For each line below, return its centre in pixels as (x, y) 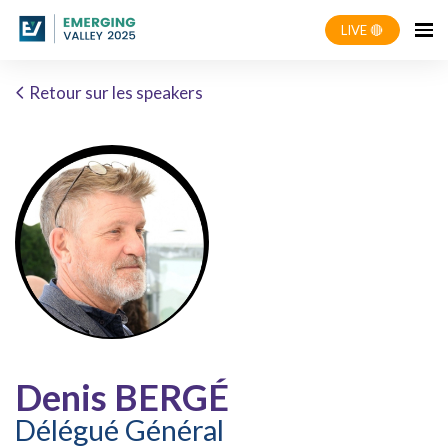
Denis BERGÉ (122, 397)
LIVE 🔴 (362, 29)
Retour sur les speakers (114, 92)
